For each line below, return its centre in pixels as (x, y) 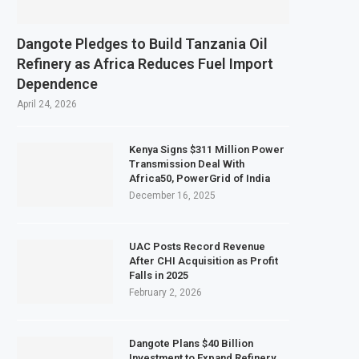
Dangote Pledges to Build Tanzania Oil (142, 43)
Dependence (57, 83)
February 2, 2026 (165, 292)
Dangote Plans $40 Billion (191, 343)
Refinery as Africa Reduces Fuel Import (145, 63)
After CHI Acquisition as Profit (204, 260)
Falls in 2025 (159, 275)
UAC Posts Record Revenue (197, 246)
